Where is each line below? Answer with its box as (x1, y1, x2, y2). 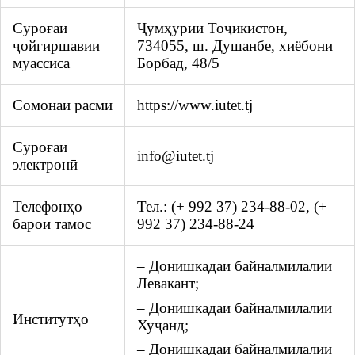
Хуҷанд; (137, 316, 189, 334)
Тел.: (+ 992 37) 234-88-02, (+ (137, 198, 327, 216)
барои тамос (13, 216, 91, 233)
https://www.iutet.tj (137, 97, 253, 114)
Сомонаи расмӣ (13, 97, 113, 114)
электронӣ (13, 156, 78, 174)
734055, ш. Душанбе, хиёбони (137, 37, 333, 55)
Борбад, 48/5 (137, 55, 219, 72)
